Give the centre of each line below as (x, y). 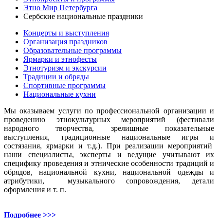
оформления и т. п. (35, 189)
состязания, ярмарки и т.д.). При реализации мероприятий (109, 145)
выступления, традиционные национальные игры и (109, 137)
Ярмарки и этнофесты (60, 59)
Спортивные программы (64, 85)
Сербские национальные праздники (83, 16)
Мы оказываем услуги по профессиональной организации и (109, 110)
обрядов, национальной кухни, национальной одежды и (109, 172)
